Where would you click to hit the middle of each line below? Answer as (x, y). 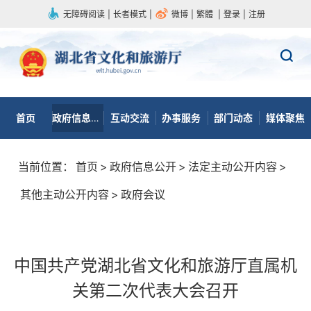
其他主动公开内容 (65, 194)
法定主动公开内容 (233, 167)
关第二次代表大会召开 (155, 291)
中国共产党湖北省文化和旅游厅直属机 (155, 266)
